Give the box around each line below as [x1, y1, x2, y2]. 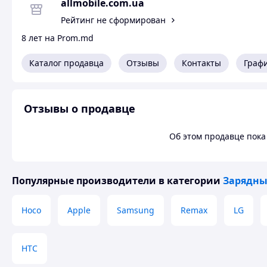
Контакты [182, 57, 221, 69]
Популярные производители [12, 174, 156, 187]
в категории [156, 174, 223, 187]
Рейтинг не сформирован [61, 14, 166, 26]
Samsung [117, 204, 154, 216]
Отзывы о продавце [24, 101, 135, 116]
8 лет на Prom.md [21, 32, 94, 44]
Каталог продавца [29, 57, 104, 69]
